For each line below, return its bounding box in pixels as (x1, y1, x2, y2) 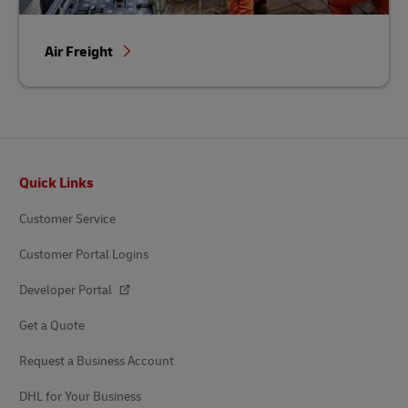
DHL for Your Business (19, 388, 141, 404)
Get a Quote (19, 317, 85, 333)
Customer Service (19, 210, 116, 227)
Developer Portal (19, 281, 115, 298)
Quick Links (19, 173, 94, 192)
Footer (18, 166, 43, 178)
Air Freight (45, 42, 116, 61)
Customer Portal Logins (19, 246, 148, 262)
